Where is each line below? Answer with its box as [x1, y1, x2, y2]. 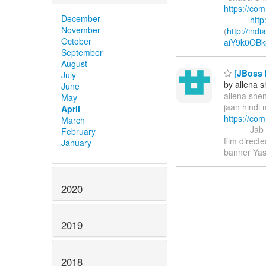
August [61, 57, 87, 69]
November [61, 23, 100, 36]
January [61, 136, 91, 148]
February [61, 125, 96, 137]
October [61, 34, 91, 47]
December [61, 12, 100, 24]
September [61, 46, 103, 58]
